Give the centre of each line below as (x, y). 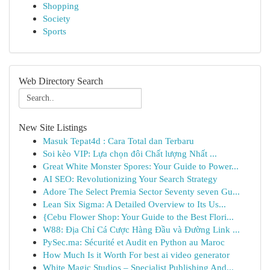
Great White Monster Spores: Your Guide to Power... (141, 166)
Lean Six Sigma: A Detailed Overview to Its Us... (134, 204)
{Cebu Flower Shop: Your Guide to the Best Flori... (138, 217)
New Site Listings (53, 127)
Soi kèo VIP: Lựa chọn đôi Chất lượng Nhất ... (130, 153)
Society (57, 18)
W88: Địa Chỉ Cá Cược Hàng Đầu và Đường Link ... (141, 229)
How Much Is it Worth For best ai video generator (136, 255)
